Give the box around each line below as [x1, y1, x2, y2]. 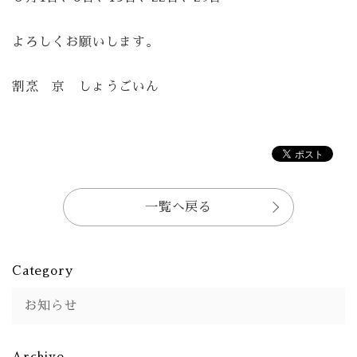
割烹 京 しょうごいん [12, 80, 159, 93]
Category [12, 265, 73, 277]
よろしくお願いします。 [12, 36, 159, 49]
